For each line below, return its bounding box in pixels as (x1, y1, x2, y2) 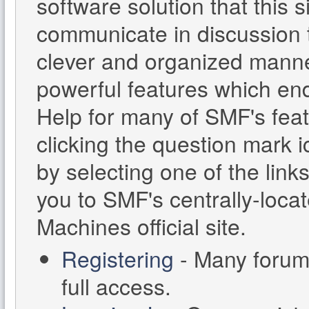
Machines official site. (36, 210, 246, 242)
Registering (61, 242, 175, 274)
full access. (61, 270, 172, 301)
